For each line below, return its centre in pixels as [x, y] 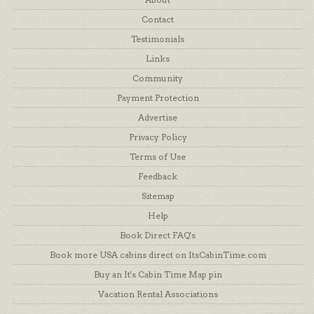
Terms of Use [158, 157]
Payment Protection [158, 98]
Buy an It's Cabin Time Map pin [158, 275]
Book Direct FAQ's [158, 235]
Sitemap [158, 196]
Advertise [158, 118]
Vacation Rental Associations [158, 294]
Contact [158, 20]
